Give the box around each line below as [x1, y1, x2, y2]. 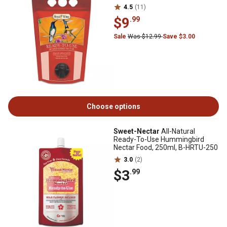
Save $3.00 [163, 33, 195, 40]
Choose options [87, 102, 140, 110]
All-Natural [160, 127, 195, 135]
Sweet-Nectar [113, 127, 160, 135]
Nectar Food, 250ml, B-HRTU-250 [113, 143, 218, 152]
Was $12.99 [128, 33, 163, 40]
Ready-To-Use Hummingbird [113, 135, 204, 143]
